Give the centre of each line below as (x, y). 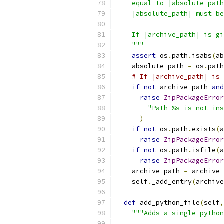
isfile (204, 150)
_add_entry (172, 182)
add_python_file (168, 203)
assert (144, 56)
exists (204, 129)
